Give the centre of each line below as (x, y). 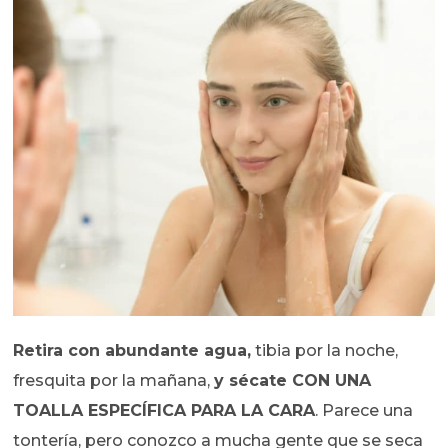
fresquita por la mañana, (114, 381)
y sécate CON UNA (293, 381)
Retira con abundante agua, (132, 351)
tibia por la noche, (325, 351)
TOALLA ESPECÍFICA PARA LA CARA (164, 411)
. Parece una (364, 411)
